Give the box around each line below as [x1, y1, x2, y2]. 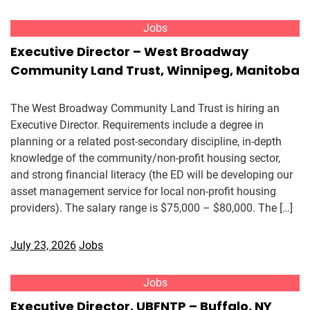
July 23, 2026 [10, 239, 76, 252]
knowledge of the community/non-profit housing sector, [10, 152, 280, 165]
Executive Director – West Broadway [10, 43, 248, 60]
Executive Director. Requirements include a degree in [10, 118, 264, 131]
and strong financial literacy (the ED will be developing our [10, 168, 293, 181]
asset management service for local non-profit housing [10, 185, 276, 198]
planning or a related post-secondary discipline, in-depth [10, 135, 282, 148]
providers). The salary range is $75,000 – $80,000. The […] [10, 201, 293, 215]
